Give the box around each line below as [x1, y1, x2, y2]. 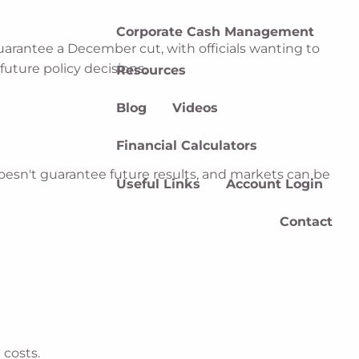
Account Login [226, 175, 324, 192]
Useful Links [116, 175, 201, 192]
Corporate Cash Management [116, 24, 315, 40]
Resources [116, 62, 187, 78]
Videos [172, 99, 219, 115]
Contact [279, 214, 333, 230]
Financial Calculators [116, 138, 258, 154]
